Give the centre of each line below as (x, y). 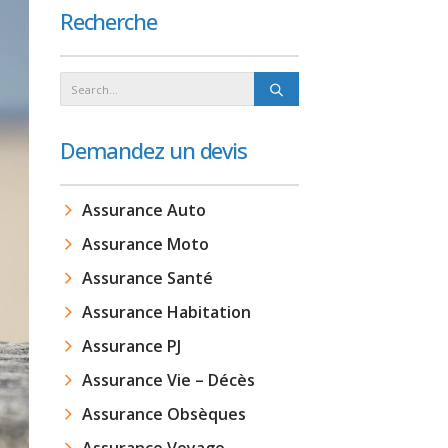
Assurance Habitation (166, 312)
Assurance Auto (143, 210)
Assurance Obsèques (163, 414)
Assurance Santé (147, 278)
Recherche (108, 21)
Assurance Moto (145, 244)
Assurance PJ (131, 346)
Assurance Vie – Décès (168, 380)
